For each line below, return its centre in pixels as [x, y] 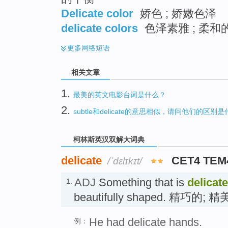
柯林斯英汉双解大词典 [109, 139]
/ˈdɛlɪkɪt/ [125, 161]
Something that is [141, 183]
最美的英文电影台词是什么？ [120, 95]
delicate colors [99, 28]
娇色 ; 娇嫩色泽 [177, 14]
